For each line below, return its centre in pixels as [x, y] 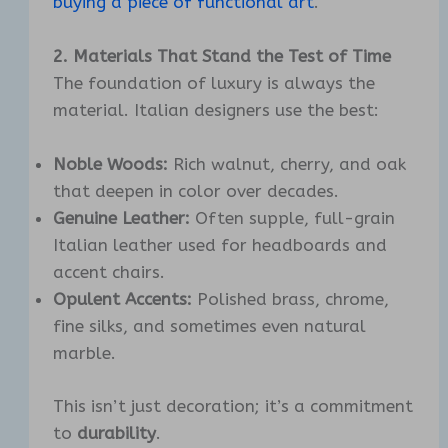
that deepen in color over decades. [196, 191]
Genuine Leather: [122, 218]
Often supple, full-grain [293, 218]
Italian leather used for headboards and [220, 245]
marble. [85, 353]
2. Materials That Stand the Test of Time [222, 56]
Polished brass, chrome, [291, 299]
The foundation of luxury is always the [214, 83]
